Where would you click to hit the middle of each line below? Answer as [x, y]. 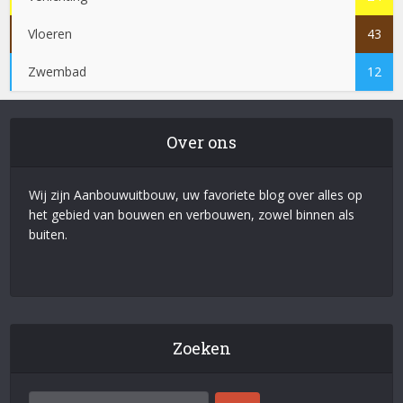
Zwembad [58, 71]
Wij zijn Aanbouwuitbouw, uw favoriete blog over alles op [196, 194]
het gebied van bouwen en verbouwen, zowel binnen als [192, 214]
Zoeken [201, 348]
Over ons [201, 142]
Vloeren [50, 33]
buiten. [49, 234]
